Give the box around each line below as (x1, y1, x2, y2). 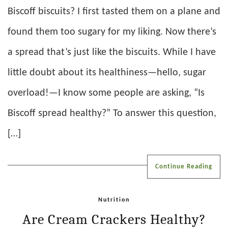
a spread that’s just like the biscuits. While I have (8, 47, 216, 58)
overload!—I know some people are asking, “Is (8, 88, 205, 98)
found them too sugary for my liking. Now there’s (8, 26, 216, 37)
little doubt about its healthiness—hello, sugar (8, 67, 206, 78)
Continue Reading (155, 163, 212, 170)
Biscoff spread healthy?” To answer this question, (8, 108, 216, 119)
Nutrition (98, 196, 130, 203)
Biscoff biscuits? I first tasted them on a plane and (8, 6, 220, 17)
